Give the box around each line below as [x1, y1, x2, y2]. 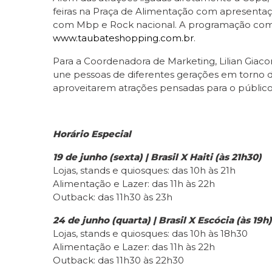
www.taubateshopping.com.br [53, 32, 194, 44]
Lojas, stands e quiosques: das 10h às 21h [53, 164, 236, 176]
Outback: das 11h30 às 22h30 [53, 254, 184, 266]
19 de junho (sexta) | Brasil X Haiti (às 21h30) [53, 151, 262, 163]
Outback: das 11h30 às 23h [53, 191, 172, 203]
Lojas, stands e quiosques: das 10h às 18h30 [53, 227, 248, 239]
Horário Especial [53, 127, 131, 140]
